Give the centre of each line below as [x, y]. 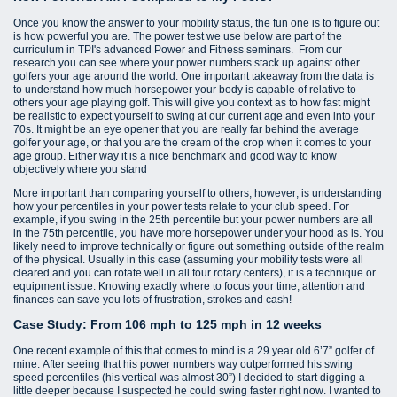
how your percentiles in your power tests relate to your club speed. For [181, 207]
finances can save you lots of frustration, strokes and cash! [152, 300]
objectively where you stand [80, 170]
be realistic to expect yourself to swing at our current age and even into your [194, 117]
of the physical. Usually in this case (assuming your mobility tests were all [188, 260]
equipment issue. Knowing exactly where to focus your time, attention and [189, 287]
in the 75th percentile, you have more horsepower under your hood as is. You [198, 234]
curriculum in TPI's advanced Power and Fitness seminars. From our [178, 50]
